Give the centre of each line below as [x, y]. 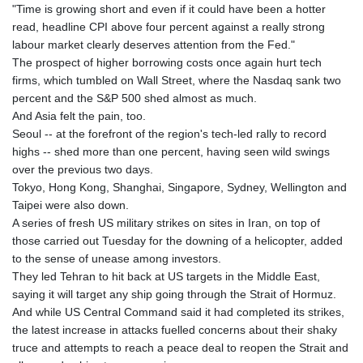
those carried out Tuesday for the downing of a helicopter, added [177, 240]
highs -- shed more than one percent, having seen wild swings [171, 151]
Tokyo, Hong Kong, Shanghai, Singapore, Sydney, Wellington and [179, 187]
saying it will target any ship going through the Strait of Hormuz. [174, 294]
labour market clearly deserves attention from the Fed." [154, 44]
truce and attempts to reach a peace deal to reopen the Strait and [180, 347]
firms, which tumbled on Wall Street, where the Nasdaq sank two [177, 80]
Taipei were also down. [70, 205]
